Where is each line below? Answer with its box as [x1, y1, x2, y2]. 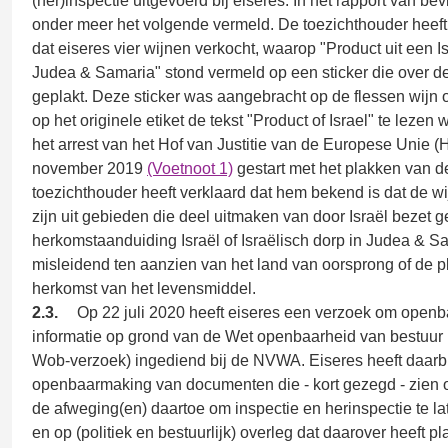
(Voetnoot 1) [147, 160, 233, 177]
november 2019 [32, 160, 147, 177]
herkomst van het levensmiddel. [32, 280, 256, 297]
